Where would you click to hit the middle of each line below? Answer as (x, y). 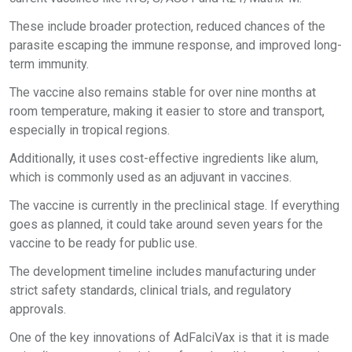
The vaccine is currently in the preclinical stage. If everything (174, 206)
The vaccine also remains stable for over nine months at (163, 93)
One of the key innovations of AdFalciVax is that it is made (169, 338)
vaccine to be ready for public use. (103, 244)
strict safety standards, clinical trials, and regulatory (150, 291)
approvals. (38, 310)
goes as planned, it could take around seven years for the (166, 225)
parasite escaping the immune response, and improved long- (176, 46)
